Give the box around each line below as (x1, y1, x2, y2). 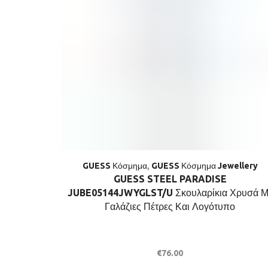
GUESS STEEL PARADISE (113, 173, 227, 184)
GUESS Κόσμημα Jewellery (151, 160, 258, 170)
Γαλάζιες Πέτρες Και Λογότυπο (105, 200, 235, 212)
